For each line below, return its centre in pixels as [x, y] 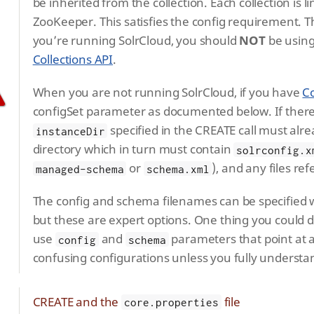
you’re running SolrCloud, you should [136, 41]
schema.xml [178, 169]
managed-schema [80, 169]
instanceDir [70, 131]
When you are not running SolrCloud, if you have [168, 93]
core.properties [171, 302]
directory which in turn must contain [133, 149]
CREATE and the [77, 302]
